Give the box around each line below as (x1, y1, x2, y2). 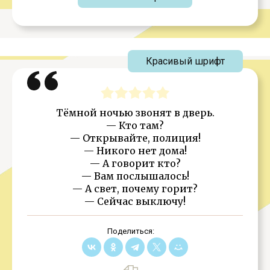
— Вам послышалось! (81, 170, 189, 182)
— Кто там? (106, 119, 164, 131)
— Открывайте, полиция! (69, 132, 201, 144)
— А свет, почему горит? (72, 183, 198, 195)
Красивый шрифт (146, 55, 225, 67)
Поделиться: (107, 227, 154, 236)
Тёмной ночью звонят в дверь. (55, 107, 215, 119)
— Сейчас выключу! (84, 195, 186, 207)
